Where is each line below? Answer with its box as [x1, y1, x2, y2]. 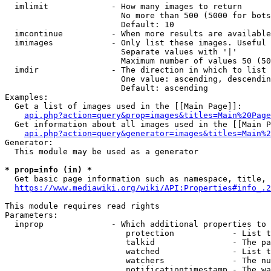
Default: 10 [5, 20, 174, 29]
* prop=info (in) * [5, 165, 92, 174]
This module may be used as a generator [5, 147, 198, 156]
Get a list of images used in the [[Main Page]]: [5, 102, 242, 111]
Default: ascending [5, 83, 208, 93]
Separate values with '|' [5, 47, 237, 56]
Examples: [5, 93, 48, 102]
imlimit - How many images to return [5, 2, 242, 11]
